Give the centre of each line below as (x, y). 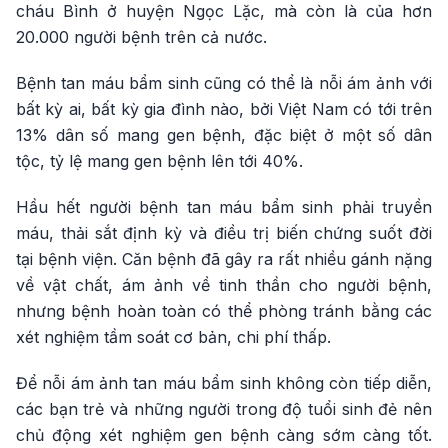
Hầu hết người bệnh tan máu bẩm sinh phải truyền (224, 207)
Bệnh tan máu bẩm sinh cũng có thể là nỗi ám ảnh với (224, 83)
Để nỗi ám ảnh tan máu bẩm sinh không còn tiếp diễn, (224, 383)
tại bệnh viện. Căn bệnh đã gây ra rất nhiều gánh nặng (224, 259)
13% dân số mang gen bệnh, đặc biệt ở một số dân (224, 135)
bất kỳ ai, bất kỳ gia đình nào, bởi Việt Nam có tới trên (224, 109)
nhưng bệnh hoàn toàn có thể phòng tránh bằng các (224, 311)
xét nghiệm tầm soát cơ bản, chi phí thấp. (173, 337)
